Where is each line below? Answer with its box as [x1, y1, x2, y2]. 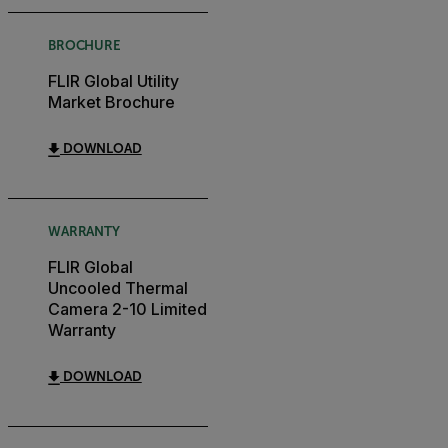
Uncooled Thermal [48, 278, 188, 299]
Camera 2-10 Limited [48, 299, 207, 320]
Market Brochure [48, 92, 175, 113]
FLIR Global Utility [48, 71, 179, 92]
